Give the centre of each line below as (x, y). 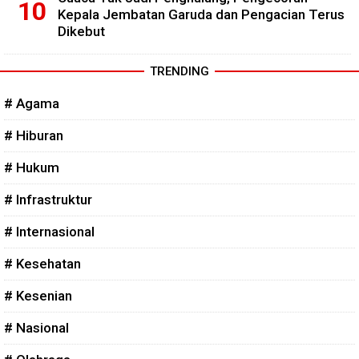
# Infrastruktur (48, 199)
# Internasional (49, 231)
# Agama (32, 103)
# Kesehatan (42, 263)
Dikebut (81, 31)
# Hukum (32, 167)
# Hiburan (34, 135)
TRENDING (179, 71)
